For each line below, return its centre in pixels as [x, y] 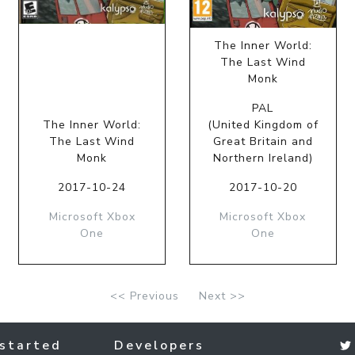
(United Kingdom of [263, 124]
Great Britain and [263, 141]
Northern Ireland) [263, 158]
